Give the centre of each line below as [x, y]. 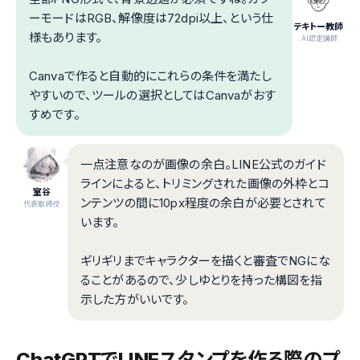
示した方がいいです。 [135, 300]
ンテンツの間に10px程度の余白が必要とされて [203, 203]
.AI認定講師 [318, 39]
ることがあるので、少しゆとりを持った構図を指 [202, 280]
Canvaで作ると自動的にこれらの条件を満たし [150, 76]
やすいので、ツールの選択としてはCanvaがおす [152, 96]
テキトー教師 [318, 27]
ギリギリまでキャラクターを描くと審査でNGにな [205, 261]
